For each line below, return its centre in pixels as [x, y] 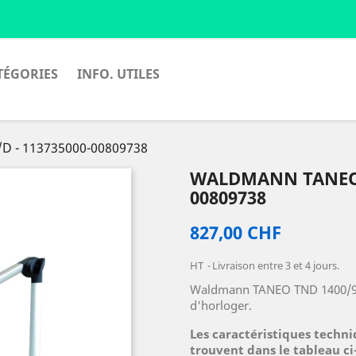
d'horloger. [221, 305]
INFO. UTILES [118, 74]
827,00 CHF [236, 232]
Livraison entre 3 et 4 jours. [276, 265]
